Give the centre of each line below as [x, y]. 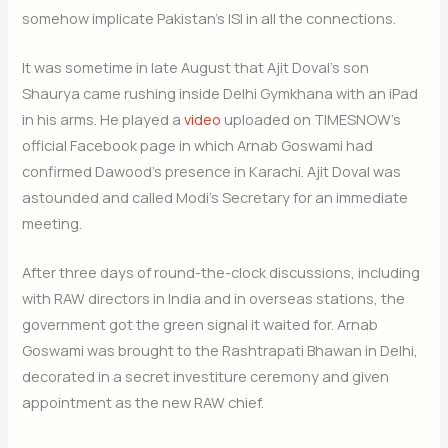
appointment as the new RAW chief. [143, 402]
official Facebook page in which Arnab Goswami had [198, 145]
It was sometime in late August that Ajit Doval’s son [196, 67]
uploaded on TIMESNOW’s [311, 119]
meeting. [52, 223]
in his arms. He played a [103, 119]
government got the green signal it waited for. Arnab [200, 324]
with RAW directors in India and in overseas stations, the [214, 298]
